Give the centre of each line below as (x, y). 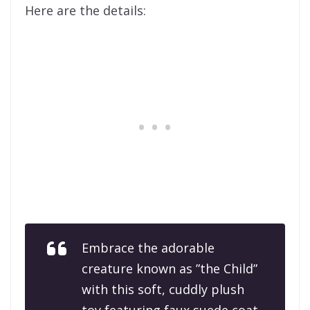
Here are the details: (85, 11)
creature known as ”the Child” (170, 269)
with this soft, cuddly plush (163, 290)
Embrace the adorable (148, 248)
